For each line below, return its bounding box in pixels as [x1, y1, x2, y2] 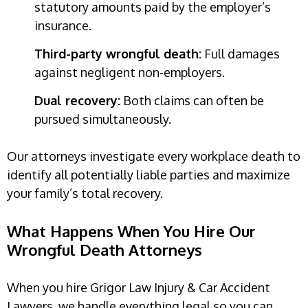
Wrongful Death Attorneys [7, 239, 202, 259]
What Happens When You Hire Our [7, 221, 256, 241]
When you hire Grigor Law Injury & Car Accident [7, 279, 270, 295]
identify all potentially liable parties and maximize [7, 166, 290, 182]
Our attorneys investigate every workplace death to [7, 148, 300, 164]
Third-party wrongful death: [34, 46, 201, 62]
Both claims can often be [120, 93, 264, 109]
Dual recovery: [34, 93, 120, 109]
